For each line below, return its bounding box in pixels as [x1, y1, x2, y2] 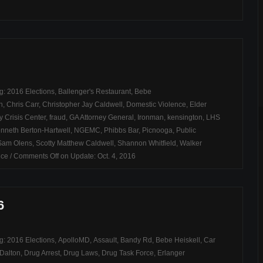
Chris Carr [6, 100, 39, 109]
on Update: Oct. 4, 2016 [59, 152, 136, 160]
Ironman [137, 113, 164, 122]
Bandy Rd [120, 236, 152, 244]
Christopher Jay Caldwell [42, 100, 123, 109]
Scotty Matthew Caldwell [36, 139, 114, 147]
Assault [93, 236, 117, 244]
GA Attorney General [69, 113, 134, 122]
